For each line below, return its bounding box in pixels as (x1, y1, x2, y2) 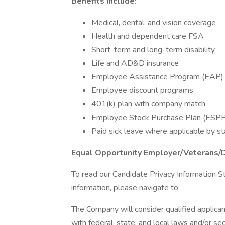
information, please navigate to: (71, 182, 180, 193)
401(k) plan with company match (91, 98, 205, 109)
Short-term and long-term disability (91, 44, 215, 55)
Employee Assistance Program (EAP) (91, 71, 223, 82)
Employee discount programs (91, 85, 193, 96)
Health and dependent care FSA (91, 31, 204, 42)
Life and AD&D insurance (91, 58, 179, 69)
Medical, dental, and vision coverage (91, 17, 216, 28)
